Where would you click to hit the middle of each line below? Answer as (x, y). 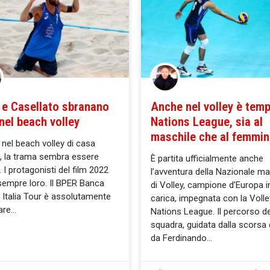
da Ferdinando (179, 238)
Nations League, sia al (207, 122)
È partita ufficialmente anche (207, 159)
